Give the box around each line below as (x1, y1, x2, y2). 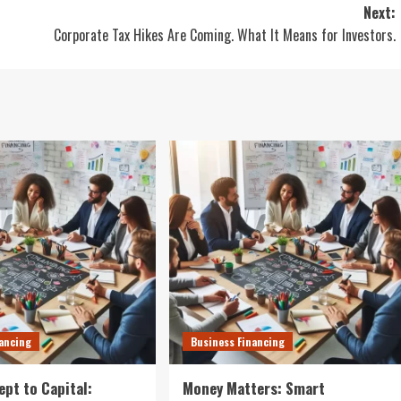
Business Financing (190, 334, 285, 349)
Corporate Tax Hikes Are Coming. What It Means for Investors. (53, 24, 396, 46)
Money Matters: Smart (182, 377, 325, 399)
